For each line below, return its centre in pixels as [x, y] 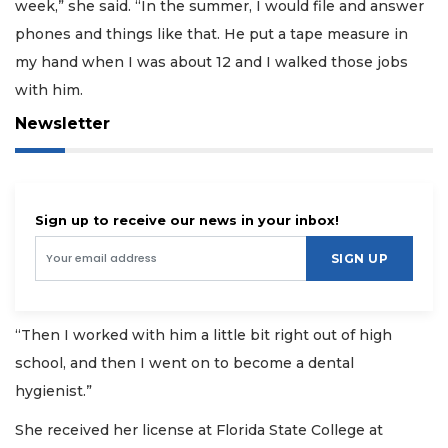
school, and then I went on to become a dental [184, 363]
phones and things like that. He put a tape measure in [211, 33]
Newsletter [62, 124]
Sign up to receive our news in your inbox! [187, 221]
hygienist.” [53, 391]
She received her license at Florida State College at [199, 429]
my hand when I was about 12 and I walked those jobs [211, 61]
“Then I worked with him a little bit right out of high [203, 335]
